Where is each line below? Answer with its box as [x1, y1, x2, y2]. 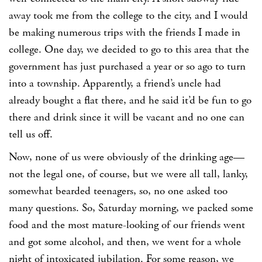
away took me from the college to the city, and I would [9, 9, 248, 23]
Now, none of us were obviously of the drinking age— [9, 150, 244, 165]
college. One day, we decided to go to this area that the [9, 43, 249, 57]
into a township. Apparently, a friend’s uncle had [9, 77, 221, 91]
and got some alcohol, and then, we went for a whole [9, 235, 241, 250]
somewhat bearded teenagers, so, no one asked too [9, 184, 227, 199]
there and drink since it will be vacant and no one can [9, 111, 244, 125]
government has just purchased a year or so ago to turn [9, 60, 246, 74]
